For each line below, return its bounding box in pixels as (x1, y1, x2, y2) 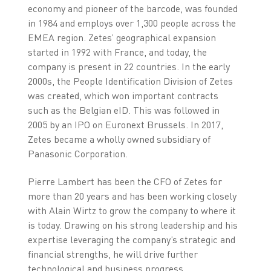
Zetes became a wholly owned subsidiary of (27, 132, 211, 145)
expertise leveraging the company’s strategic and (27, 233, 235, 246)
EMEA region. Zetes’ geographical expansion (27, 31, 216, 44)
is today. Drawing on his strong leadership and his (27, 218, 238, 231)
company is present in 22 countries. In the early (27, 60, 230, 73)
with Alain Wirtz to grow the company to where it (27, 204, 236, 217)
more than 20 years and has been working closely (27, 189, 237, 202)
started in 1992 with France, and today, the (27, 45, 207, 58)
